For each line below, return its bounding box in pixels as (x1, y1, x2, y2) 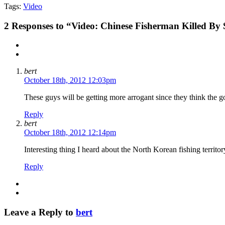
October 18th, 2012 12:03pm (24, 76, 116, 85)
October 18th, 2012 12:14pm (24, 128, 116, 137)
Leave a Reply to (4, 206, 76, 217)
